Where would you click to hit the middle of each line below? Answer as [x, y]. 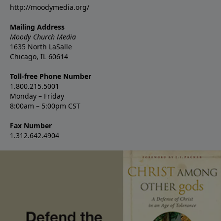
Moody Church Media [43, 37]
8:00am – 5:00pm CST [45, 106]
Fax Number [31, 125]
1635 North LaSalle [41, 46]
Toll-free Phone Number [51, 76]
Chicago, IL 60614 [39, 56]
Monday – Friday [38, 96]
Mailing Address [37, 27]
